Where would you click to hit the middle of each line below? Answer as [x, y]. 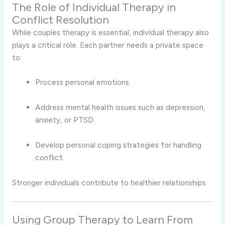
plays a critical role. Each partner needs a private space [107, 45]
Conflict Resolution [60, 20]
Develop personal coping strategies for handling [119, 145]
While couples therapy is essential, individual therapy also [110, 32]
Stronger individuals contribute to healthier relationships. [109, 182]
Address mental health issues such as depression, [121, 107]
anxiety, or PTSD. [65, 120]
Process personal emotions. [83, 82]
